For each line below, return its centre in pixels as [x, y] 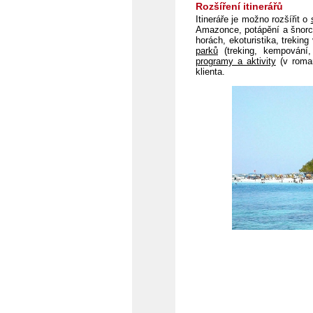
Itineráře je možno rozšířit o [253, 19]
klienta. [210, 72]
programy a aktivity [236, 61]
